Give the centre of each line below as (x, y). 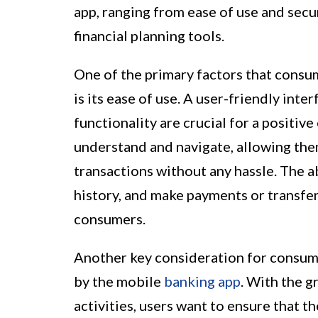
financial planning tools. (149, 36)
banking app (202, 281)
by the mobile (119, 281)
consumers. (110, 219)
